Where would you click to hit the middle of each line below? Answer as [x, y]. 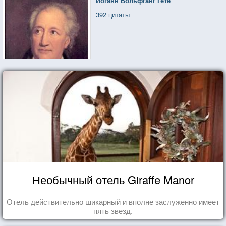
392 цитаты [113, 14]
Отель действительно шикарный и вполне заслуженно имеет [113, 201]
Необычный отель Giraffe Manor [113, 179]
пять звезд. [113, 210]
